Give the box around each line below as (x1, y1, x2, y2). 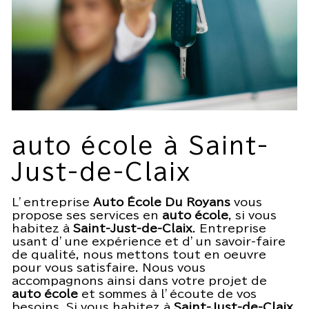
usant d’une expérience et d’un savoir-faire (12, 236, 286, 248)
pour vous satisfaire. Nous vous (12, 262, 206, 274)
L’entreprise (12, 197, 93, 208)
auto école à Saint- (12, 134, 269, 157)
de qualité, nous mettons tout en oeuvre (12, 249, 266, 261)
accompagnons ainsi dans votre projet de (12, 275, 267, 287)
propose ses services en (12, 210, 162, 221)
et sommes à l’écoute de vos (78, 288, 257, 300)
